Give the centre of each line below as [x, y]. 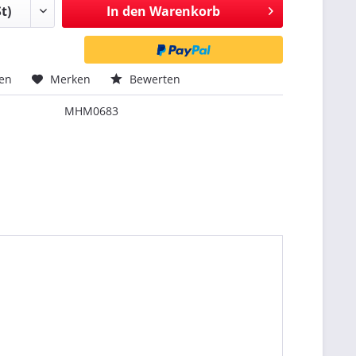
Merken [71, 79]
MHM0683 [92, 111]
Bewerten [154, 79]
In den [126, 11]
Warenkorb [184, 11]
